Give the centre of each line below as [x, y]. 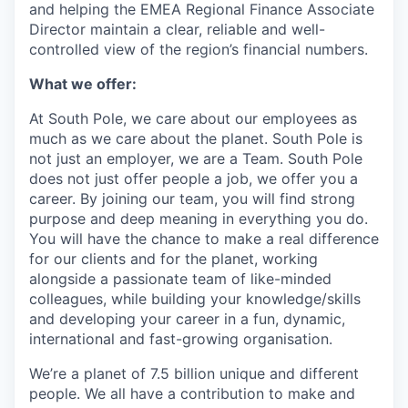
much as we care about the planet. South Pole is [196, 138]
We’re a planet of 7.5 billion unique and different [194, 373]
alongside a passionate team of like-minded [180, 279]
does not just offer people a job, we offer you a [194, 178]
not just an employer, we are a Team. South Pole [196, 158]
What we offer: [83, 84]
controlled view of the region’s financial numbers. [199, 49]
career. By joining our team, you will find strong [192, 199]
